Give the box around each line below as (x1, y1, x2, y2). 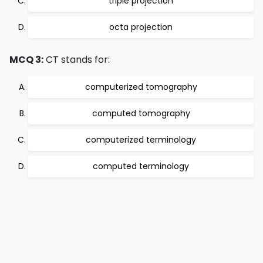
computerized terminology (86, 134, 196, 146)
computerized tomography (85, 81, 197, 93)
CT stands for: (43, 53, 110, 66)
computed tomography (92, 107, 190, 119)
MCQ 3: (9, 53, 43, 66)
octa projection (109, 21, 173, 33)
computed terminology (93, 160, 189, 172)
